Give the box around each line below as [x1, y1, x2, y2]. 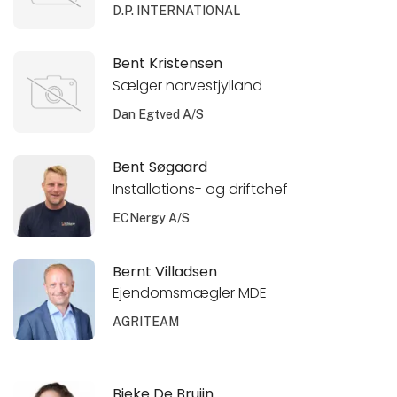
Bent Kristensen [113, 53, 223, 74]
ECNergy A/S [113, 211, 191, 226]
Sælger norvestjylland [113, 75, 263, 97]
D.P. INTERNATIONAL [113, 4, 241, 19]
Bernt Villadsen [113, 261, 218, 282]
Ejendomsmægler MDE [113, 283, 268, 304]
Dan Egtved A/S [113, 107, 205, 122]
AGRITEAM [113, 315, 180, 330]
